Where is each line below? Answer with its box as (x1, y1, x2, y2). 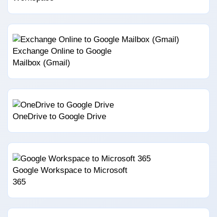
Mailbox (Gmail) (13, 58, 70, 68)
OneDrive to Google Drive (13, 112, 106, 122)
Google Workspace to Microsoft (13, 165, 127, 175)
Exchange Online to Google (13, 46, 111, 56)
